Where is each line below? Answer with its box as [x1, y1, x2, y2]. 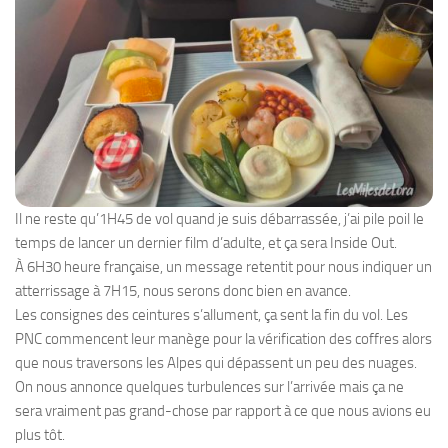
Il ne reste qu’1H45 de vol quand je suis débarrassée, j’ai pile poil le [15, 209, 424, 228]
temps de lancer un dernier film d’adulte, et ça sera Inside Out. [15, 233, 397, 252]
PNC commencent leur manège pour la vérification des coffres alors [15, 329, 432, 348]
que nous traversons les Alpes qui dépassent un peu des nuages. [15, 353, 417, 372]
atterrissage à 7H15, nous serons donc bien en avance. [15, 281, 351, 300]
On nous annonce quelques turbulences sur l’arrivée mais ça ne [15, 377, 404, 396]
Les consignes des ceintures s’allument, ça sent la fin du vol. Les [15, 305, 408, 324]
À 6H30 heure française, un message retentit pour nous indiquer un [15, 257, 432, 276]
